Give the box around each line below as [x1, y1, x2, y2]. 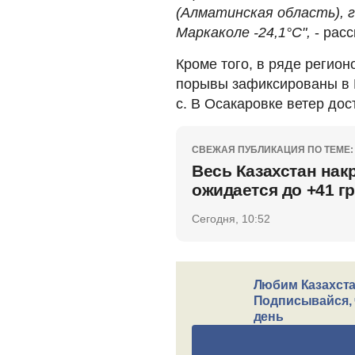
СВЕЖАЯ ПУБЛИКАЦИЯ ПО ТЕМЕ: [192, 143, 353, 155]
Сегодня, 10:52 [192, 212, 270, 225]
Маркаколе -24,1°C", [176, 24, 311, 40]
